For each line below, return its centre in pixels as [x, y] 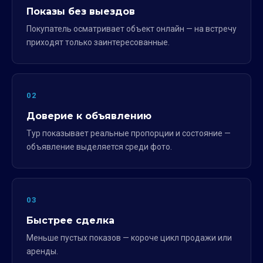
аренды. [42, 251]
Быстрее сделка [70, 220]
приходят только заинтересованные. [98, 42]
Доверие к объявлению [89, 116]
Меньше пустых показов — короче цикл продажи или [129, 237]
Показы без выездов [81, 11]
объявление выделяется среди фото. [99, 146]
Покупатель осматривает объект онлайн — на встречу [131, 28]
